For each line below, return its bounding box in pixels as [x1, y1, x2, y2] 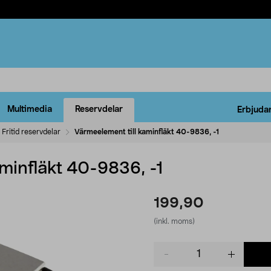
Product [153, 243, 185, 252]
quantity [153, 255, 186, 264]
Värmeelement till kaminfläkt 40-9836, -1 [74, 128, 219, 135]
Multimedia [7, 105, 52, 114]
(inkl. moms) [154, 217, 195, 225]
